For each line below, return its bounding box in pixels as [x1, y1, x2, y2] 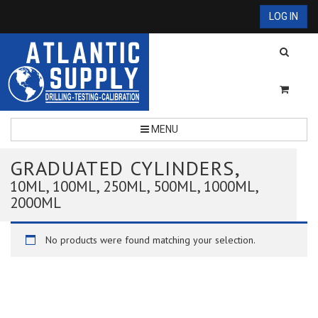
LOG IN [269, 11, 298, 22]
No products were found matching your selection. [45, 234, 256, 246]
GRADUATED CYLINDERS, [10, 155, 241, 181]
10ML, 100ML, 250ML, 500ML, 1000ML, [10, 177, 258, 196]
